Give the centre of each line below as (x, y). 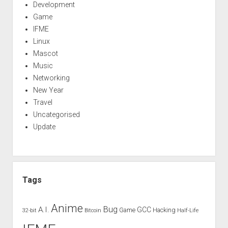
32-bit (29, 210)
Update (44, 127)
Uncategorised (56, 115)
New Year (48, 90)
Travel (42, 102)
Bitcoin (93, 210)
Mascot (45, 53)
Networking (51, 78)
